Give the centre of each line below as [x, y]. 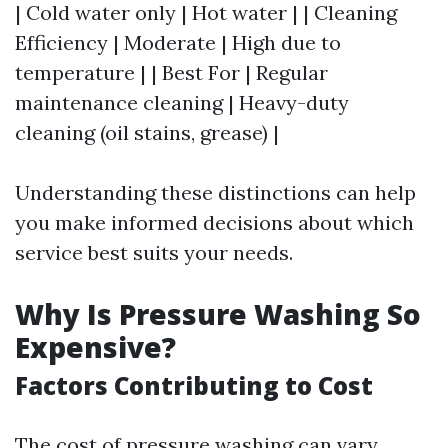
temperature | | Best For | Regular [171, 72]
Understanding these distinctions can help [215, 192]
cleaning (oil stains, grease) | [147, 132]
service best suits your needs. [154, 252]
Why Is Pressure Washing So [218, 314]
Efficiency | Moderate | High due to [178, 42]
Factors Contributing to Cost [194, 385]
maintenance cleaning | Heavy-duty [182, 102]
